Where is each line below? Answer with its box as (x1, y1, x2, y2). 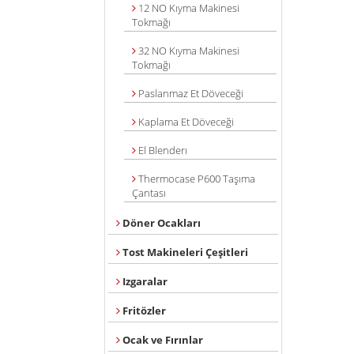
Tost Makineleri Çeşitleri (120, 245, 248, 259)
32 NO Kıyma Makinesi (136, 43, 239, 58)
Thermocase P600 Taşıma (136, 171, 255, 186)
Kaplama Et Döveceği (136, 115, 234, 129)
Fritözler (120, 303, 166, 318)
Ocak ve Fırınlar (120, 333, 203, 347)
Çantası (132, 186, 166, 200)
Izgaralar (120, 274, 168, 288)
